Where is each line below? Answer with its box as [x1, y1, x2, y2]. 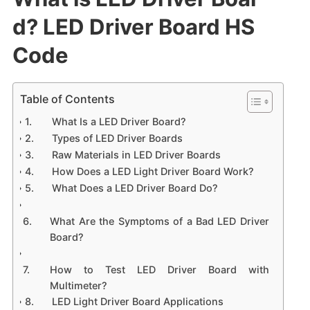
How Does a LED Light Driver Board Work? [52, 165, 255, 177]
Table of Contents [19, 91, 115, 106]
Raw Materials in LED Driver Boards [52, 148, 221, 161]
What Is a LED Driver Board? [52, 115, 187, 127]
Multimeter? [50, 279, 108, 291]
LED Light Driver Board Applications [52, 295, 224, 307]
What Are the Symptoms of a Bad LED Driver [50, 215, 269, 227]
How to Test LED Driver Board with [50, 263, 269, 275]
